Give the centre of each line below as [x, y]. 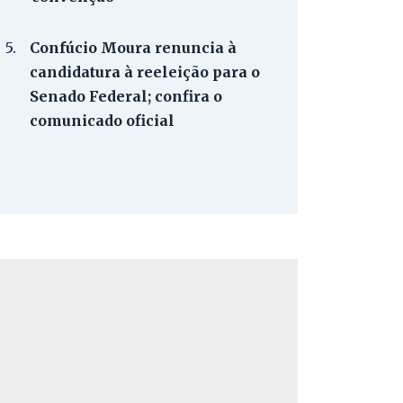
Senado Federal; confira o [126, 96]
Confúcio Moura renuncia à [133, 48]
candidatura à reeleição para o [145, 72]
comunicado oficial [102, 121]
